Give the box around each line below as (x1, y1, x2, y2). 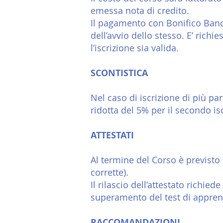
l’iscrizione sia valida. (91, 42, 179, 54)
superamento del (91, 191, 165, 203)
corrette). (91, 166, 128, 178)
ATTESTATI (91, 129, 134, 141)
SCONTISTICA (91, 67, 148, 79)
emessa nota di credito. (91, 4, 189, 16)
